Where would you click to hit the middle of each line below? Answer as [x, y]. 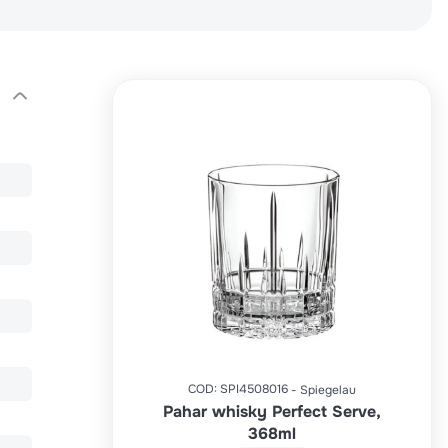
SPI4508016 [254, 388]
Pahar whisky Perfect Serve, [272, 411]
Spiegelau [328, 389]
